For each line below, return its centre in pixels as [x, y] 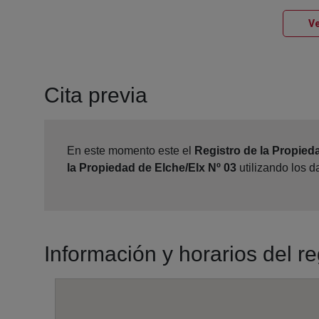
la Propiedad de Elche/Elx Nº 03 [152, 168]
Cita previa [96, 95]
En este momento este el [131, 151]
